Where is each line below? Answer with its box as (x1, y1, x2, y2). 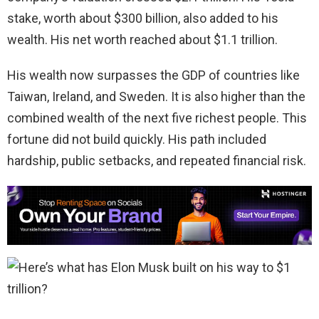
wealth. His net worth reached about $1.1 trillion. (7, 31, 278, 47)
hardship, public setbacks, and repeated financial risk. (7, 152, 306, 168)
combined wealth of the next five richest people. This (7, 110, 307, 125)
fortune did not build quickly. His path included (7, 131, 266, 147)
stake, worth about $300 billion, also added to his (7, 10, 278, 26)
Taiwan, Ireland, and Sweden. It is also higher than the (7, 88, 305, 104)
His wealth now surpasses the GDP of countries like (7, 67, 300, 83)
